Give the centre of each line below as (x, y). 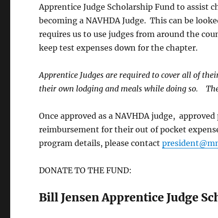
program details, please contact (101, 143)
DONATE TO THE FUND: (86, 170)
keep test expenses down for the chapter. (118, 47)
